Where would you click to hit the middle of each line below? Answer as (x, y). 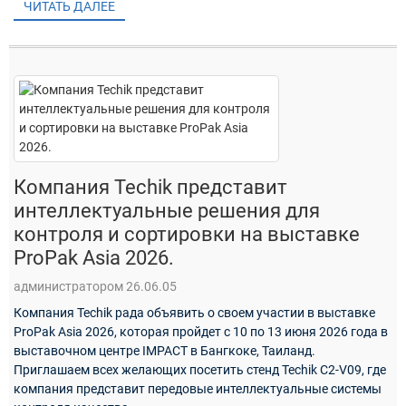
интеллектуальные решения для (167, 210)
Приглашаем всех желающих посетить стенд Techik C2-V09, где (200, 369)
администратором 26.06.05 (95, 286)
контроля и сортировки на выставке (187, 234)
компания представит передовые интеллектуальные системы (198, 388)
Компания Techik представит (150, 187)
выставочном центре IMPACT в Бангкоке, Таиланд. (164, 350)
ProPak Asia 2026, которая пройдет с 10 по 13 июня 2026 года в (201, 331)
